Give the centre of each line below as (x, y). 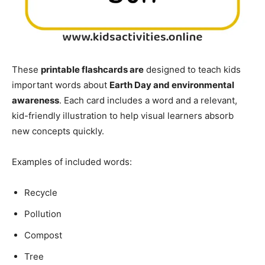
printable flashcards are (92, 69)
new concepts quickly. (58, 131)
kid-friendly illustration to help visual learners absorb (123, 115)
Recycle (41, 192)
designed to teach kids (192, 69)
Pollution (43, 214)
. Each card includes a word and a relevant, (148, 100)
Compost (43, 235)
